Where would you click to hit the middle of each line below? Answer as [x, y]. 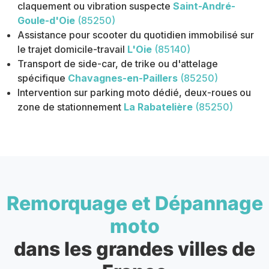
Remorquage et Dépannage [134, 204]
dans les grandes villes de [134, 249]
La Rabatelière [159, 107]
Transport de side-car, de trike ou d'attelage [118, 64]
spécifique [42, 78]
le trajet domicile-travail [71, 50]
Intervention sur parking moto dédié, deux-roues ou [134, 93]
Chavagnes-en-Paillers [123, 78]
